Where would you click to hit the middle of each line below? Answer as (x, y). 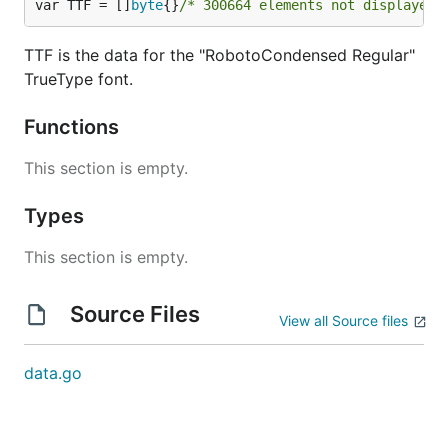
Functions (74, 127)
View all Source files (343, 320)
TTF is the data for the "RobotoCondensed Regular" (219, 55)
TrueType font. (78, 79)
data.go (53, 373)
